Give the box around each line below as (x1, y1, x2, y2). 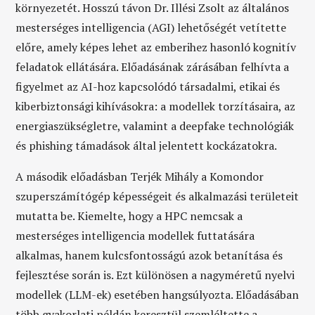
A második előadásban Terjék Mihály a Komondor (15, 169, 264, 184)
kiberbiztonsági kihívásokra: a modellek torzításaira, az (15, 98, 296, 114)
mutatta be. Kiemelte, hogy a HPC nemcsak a (15, 208, 243, 224)
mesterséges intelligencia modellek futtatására (15, 228, 255, 243)
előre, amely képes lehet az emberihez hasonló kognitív (15, 39, 297, 55)
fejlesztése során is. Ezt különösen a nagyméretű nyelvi (15, 267, 295, 283)
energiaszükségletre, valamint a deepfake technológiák (15, 118, 295, 134)
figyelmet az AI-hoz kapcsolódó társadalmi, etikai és (15, 79, 281, 94)
